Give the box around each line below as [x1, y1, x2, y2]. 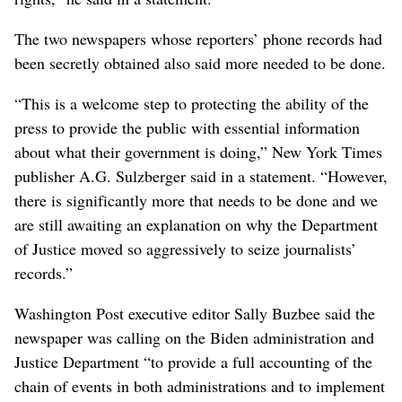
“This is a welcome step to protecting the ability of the [14, 92, 369, 114]
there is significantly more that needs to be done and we [14, 188, 378, 211]
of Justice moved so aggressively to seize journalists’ [14, 237, 356, 259]
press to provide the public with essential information [14, 116, 360, 138]
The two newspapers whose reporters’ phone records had [14, 27, 382, 49]
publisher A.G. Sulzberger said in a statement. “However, [14, 164, 388, 187]
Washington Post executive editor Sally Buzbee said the [14, 301, 375, 324]
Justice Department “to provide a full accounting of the [14, 350, 372, 372]
